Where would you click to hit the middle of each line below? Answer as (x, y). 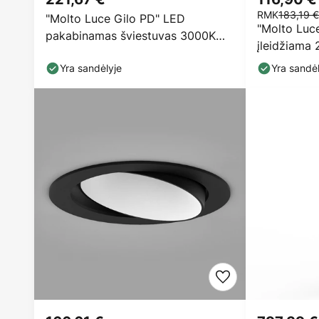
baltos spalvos (85, 53)
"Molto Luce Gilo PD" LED (115, 19)
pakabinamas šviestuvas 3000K (131, 36)
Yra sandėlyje (91, 68)
